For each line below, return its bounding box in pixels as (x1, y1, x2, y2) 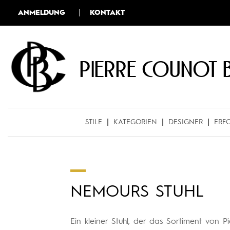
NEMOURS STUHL (70, 184, 204, 201)
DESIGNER (168, 119, 203, 126)
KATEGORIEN (113, 119, 157, 126)
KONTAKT (90, 9, 125, 16)
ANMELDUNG (18, 9, 65, 16)
